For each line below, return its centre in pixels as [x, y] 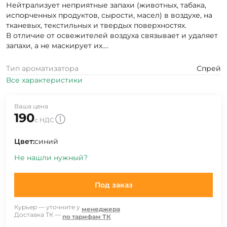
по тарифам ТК [87, 216]
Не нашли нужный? [51, 157]
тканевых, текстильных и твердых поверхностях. [96, 25]
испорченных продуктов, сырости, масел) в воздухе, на [109, 15]
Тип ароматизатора [42, 68]
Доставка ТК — [37, 214]
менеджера [101, 209]
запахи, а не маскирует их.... [57, 45]
